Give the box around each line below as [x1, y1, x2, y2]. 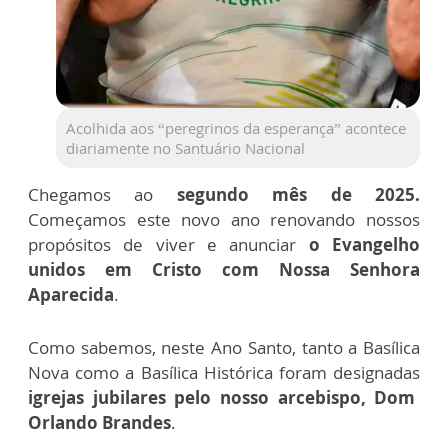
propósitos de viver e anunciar [28, 232, 309, 256]
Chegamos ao [28, 182, 177, 206]
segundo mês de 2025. [176, 182, 421, 206]
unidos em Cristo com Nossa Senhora [28, 257, 420, 281]
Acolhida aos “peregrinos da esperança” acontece [66, 117, 406, 138]
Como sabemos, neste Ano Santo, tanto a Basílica [28, 335, 420, 359]
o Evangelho [308, 232, 421, 256]
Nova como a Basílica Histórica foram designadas [28, 360, 420, 384]
